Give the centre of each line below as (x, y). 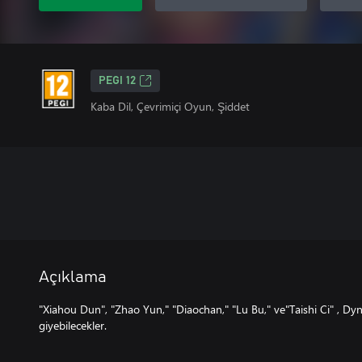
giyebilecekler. (73, 325)
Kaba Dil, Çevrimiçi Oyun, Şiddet (170, 106)
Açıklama (73, 277)
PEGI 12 (117, 81)
